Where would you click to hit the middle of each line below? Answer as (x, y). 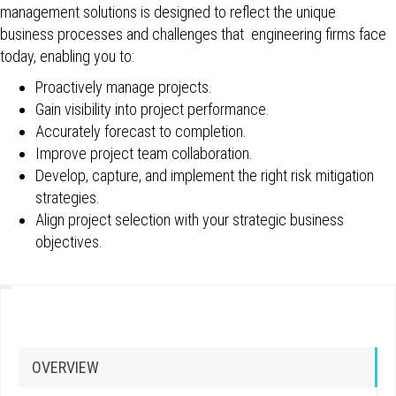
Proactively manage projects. (124, 87)
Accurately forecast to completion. (141, 131)
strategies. (68, 198)
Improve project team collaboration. (144, 153)
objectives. (69, 242)
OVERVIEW (65, 367)
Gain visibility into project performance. (152, 109)
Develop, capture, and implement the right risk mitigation (205, 175)
